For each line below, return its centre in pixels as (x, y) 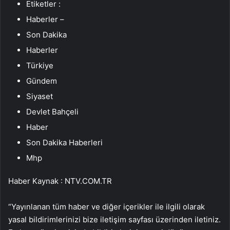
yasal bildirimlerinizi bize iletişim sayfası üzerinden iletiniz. (114, 219)
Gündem (42, 81)
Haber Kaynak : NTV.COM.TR (60, 181)
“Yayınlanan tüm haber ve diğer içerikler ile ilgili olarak (107, 206)
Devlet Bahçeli (52, 111)
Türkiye (40, 65)
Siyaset (40, 96)
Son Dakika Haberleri (64, 142)
